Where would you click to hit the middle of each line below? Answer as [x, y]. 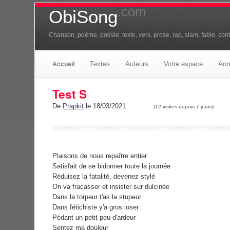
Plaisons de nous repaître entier [100, 156]
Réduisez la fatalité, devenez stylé [104, 176]
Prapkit [73, 106]
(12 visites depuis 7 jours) [184, 107]
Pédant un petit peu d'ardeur [94, 217]
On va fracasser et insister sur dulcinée [111, 186]
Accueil [63, 64]
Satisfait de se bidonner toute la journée [111, 166]
